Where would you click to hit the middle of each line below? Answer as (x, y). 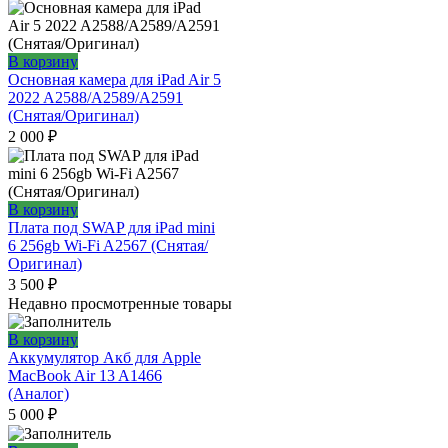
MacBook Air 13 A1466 (85, 376)
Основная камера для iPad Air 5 (114, 80)
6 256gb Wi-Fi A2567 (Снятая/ (108, 246)
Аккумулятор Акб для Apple (104, 358)
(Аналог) (38, 394)
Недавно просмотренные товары (120, 304)
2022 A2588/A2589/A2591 (95, 98)
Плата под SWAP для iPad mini (111, 228)
